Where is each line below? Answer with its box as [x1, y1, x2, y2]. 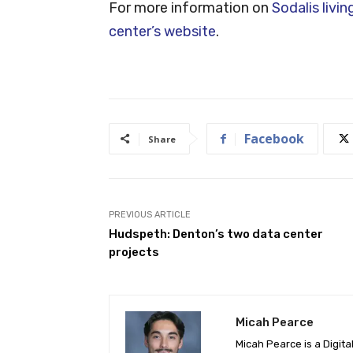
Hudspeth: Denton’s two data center [109, 226, 323, 241]
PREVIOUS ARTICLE [109, 209, 191, 220]
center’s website [109, 22, 216, 40]
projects [109, 244, 159, 259]
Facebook [244, 129, 304, 147]
